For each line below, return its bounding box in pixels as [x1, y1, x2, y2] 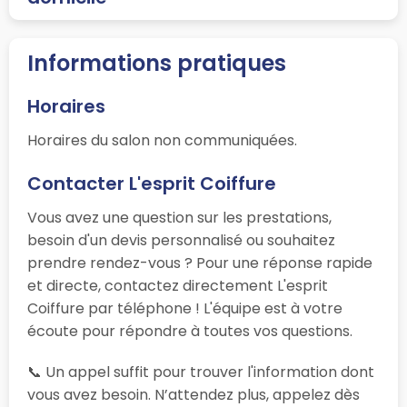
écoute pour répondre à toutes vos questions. [27, 320, 352, 342]
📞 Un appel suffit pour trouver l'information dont [27, 361, 374, 382]
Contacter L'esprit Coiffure [27, 170, 276, 196]
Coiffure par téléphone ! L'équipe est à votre [27, 297, 342, 319]
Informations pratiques [27, 47, 286, 78]
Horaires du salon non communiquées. [27, 129, 297, 151]
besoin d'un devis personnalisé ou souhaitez [27, 229, 335, 251]
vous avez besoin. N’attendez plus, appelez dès [27, 383, 360, 405]
